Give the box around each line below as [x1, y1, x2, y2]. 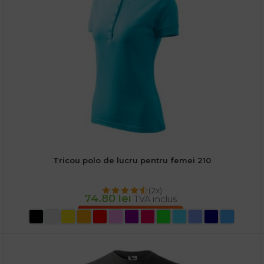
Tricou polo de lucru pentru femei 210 [52, 156, 211, 166]
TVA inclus [133, 194, 177, 205]
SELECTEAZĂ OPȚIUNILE [83, 211, 177, 220]
